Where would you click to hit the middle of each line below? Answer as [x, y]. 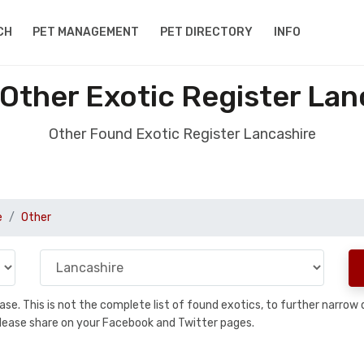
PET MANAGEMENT [86, 32]
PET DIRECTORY [207, 32]
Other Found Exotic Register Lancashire [182, 134]
